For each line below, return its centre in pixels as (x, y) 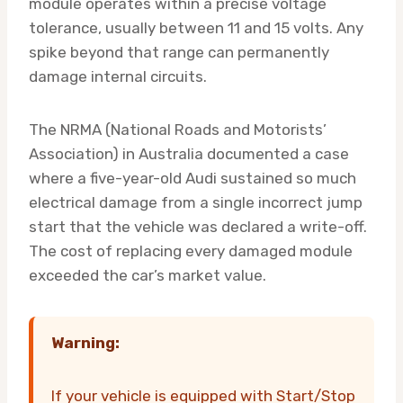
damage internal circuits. (118, 77)
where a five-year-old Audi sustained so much (193, 179)
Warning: (85, 343)
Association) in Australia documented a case (189, 154)
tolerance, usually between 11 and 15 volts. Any (196, 28)
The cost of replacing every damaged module (191, 251)
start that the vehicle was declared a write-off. (198, 227)
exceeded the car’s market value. (148, 276)
